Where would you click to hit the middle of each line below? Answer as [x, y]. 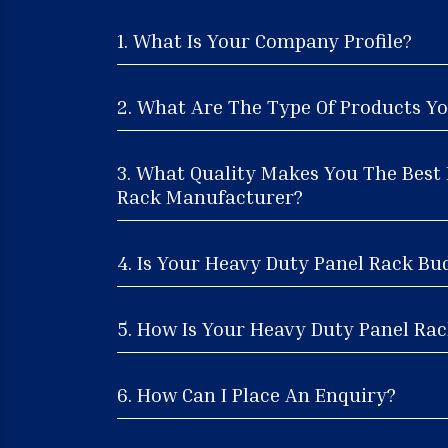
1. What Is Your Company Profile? [264, 39]
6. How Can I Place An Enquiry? [256, 393]
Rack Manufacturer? [210, 195]
